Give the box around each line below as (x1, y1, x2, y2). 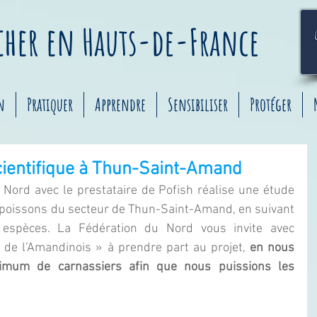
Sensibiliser (168, 93, 228, 115)
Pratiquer (27, 93, 73, 115)
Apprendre (95, 93, 146, 115)
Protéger (250, 93, 292, 115)
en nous (249, 241, 295, 255)
